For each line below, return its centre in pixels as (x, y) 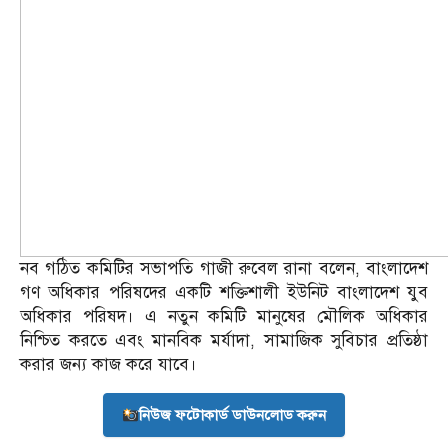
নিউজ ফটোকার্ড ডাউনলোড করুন (233, 415)
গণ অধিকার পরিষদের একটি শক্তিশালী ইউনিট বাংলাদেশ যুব (224, 293)
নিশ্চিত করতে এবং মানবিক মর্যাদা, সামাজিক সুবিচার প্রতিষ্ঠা (224, 341)
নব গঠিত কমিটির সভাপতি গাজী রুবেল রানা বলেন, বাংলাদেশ (224, 269)
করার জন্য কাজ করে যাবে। (108, 365)
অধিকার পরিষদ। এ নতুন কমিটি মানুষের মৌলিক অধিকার (224, 317)
